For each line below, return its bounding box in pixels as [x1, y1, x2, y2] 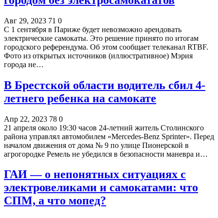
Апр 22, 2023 [4, 114, 47, 123]
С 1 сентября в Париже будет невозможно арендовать [4, 25, 182, 34]
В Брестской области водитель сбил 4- [4, 78, 205, 91]
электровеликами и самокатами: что [4, 181, 198, 194]
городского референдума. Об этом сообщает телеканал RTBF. [4, 42, 208, 51]
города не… [4, 60, 44, 69]
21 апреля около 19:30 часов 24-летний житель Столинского [4, 123, 204, 132]
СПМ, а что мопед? [4, 194, 106, 207]
